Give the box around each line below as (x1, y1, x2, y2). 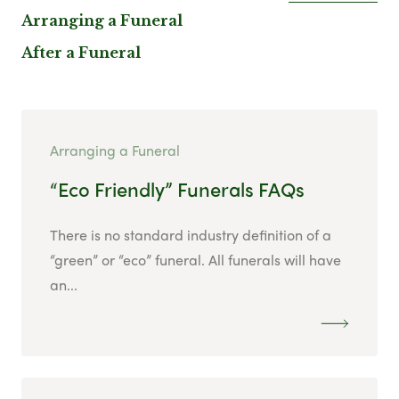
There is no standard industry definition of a (50, 224, 331, 246)
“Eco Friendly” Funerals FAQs (50, 175, 305, 204)
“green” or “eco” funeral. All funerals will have (50, 249, 341, 271)
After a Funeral (21, 44, 141, 62)
